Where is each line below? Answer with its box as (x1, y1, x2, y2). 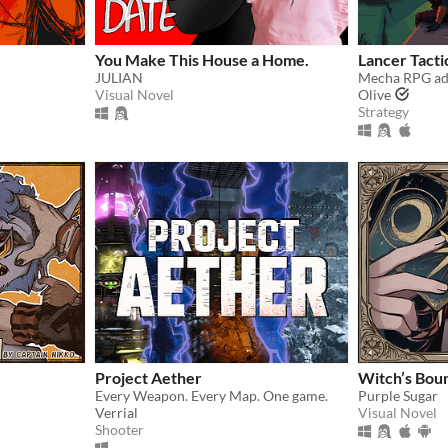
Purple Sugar (358, 386, 438, 404)
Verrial (95, 403, 138, 421)
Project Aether (95, 367, 202, 387)
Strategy (358, 102, 409, 120)
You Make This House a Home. (95, 49, 309, 69)
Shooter (95, 420, 144, 438)
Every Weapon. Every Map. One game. (95, 386, 328, 404)
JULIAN (95, 68, 143, 86)
